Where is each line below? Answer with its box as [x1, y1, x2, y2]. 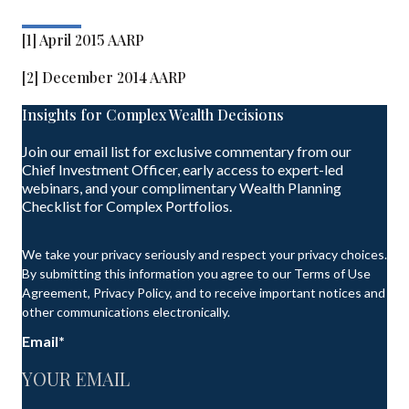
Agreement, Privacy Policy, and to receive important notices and [22, 285, 385, 301]
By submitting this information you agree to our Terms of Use [22, 266, 371, 282]
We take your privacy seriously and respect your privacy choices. [22, 246, 387, 263]
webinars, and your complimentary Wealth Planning [22, 179, 341, 197]
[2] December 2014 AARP [22, 68, 186, 88]
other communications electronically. [22, 304, 230, 320]
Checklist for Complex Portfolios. [22, 197, 235, 215]
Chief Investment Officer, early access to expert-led [22, 161, 343, 179]
